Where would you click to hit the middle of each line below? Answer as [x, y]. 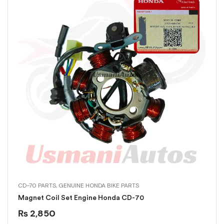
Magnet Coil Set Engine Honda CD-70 [81, 198]
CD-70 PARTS [37, 186]
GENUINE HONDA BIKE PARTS [99, 186]
